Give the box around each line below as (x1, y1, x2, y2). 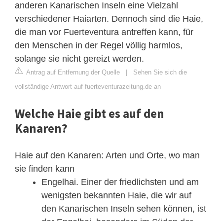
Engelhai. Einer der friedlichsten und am (41, 177, 199, 187)
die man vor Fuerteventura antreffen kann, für (15, 27, 193, 37)
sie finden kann (15, 164, 74, 174)
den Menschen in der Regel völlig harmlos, (15, 40, 183, 51)
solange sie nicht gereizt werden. (15, 54, 144, 64)
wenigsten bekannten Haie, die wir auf (41, 190, 191, 201)
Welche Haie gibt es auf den (15, 106, 164, 122)
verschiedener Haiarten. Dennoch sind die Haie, (15, 14, 203, 24)
